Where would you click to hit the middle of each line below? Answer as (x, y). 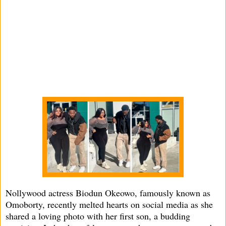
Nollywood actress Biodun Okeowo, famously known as (108, 192)
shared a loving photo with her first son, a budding (98, 216)
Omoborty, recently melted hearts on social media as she (109, 204)
